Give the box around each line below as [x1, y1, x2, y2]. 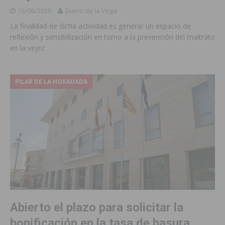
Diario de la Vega [65, 6, 117, 16]
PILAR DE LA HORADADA [15, 77, 87, 86]
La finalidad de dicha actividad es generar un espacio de [10, 21, 191, 31]
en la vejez [10, 43, 45, 53]
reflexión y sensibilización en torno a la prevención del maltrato [10, 32, 215, 42]
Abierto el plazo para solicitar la [10, 200, 183, 214]
